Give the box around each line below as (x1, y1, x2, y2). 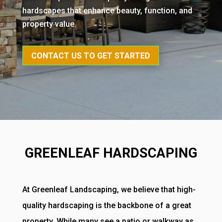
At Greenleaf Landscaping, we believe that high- (22, 185, 196, 195)
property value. (22, 19, 76, 29)
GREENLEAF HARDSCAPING (24, 145, 197, 162)
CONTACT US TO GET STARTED (31, 51, 150, 60)
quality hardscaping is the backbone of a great (22, 201, 191, 211)
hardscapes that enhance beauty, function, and (22, 5, 192, 15)
